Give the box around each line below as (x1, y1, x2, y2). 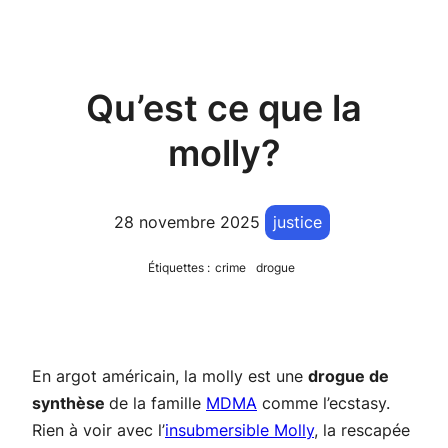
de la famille (109, 393, 206, 414)
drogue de (308, 366, 389, 387)
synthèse (32, 393, 109, 414)
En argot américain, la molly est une (32, 366, 308, 387)
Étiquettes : (148, 260, 210, 276)
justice (272, 212, 322, 233)
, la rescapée (314, 420, 410, 441)
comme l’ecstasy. (257, 393, 390, 414)
